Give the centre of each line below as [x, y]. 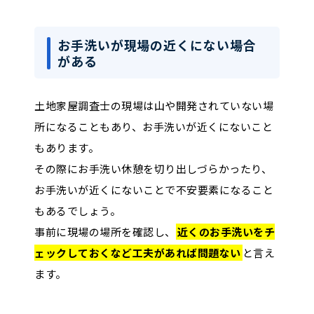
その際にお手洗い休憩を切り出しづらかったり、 [153, 168]
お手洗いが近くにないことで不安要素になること [154, 189]
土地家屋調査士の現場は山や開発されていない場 [154, 105]
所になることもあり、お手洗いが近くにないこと [153, 126]
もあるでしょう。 [77, 210]
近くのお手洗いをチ [226, 231]
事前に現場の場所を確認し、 [105, 231]
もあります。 [67, 147]
